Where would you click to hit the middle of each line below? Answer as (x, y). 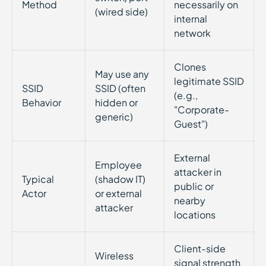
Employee (118, 165)
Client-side (200, 248)
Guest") (191, 124)
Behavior (42, 102)
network (192, 33)
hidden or (116, 102)
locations (195, 215)
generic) (114, 117)
